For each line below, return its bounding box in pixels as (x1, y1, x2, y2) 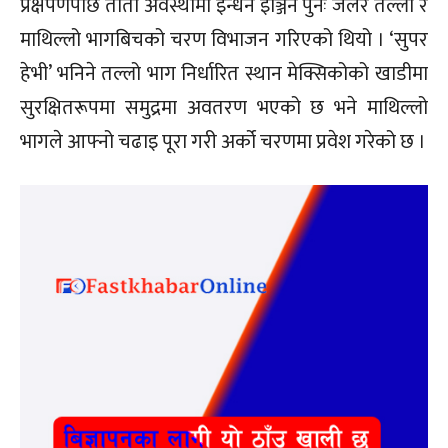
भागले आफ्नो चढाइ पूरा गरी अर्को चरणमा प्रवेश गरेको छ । (20, 124, 426, 159)
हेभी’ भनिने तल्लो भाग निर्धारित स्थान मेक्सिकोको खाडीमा (20, 56, 428, 91)
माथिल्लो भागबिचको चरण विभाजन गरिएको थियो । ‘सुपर (20, 22, 428, 57)
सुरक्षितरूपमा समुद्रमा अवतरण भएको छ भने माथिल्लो (20, 90, 428, 125)
